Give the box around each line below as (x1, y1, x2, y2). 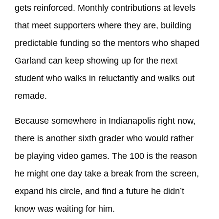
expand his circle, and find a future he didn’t (15, 186, 184, 196)
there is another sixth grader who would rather (15, 133, 194, 143)
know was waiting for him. (15, 203, 115, 214)
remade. (15, 91, 47, 101)
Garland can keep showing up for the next (15, 56, 177, 66)
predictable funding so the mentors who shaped (15, 38, 199, 48)
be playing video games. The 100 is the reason (15, 151, 197, 161)
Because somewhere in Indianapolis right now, (15, 115, 196, 126)
